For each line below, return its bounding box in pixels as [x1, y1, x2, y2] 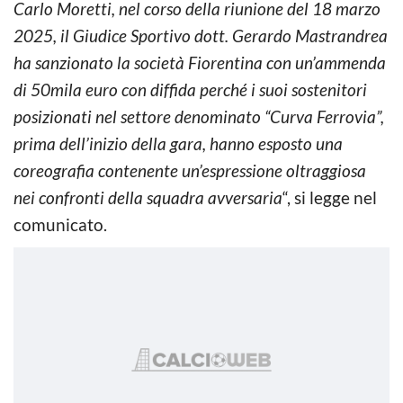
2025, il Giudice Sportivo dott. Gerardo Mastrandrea [13, 24, 388, 46]
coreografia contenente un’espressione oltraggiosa [13, 159, 366, 181]
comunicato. [13, 213, 107, 235]
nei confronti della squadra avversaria [13, 186, 282, 208]
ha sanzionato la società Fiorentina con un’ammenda [13, 51, 386, 73]
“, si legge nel [282, 186, 377, 208]
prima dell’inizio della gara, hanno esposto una [13, 132, 343, 154]
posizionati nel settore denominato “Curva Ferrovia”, [13, 105, 384, 127]
